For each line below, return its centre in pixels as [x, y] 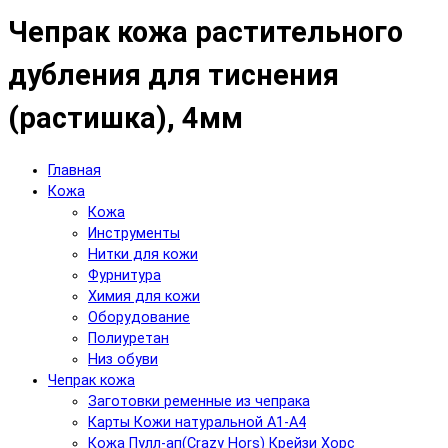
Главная [74, 170]
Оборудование [139, 317]
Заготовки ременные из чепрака [199, 401]
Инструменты [134, 233]
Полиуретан [128, 338]
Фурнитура [124, 275]
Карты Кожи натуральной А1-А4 [197, 422]
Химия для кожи [144, 296]
